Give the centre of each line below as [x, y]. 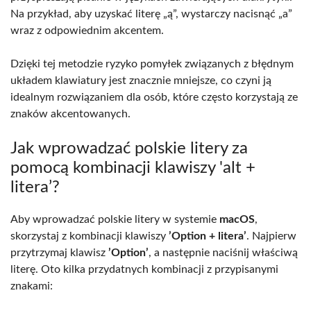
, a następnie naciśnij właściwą [223, 252]
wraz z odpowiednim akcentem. [87, 30]
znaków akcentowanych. [70, 114]
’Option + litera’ [208, 236]
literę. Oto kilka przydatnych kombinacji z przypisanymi [144, 269]
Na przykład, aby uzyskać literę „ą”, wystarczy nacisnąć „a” [151, 14]
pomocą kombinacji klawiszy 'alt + [133, 168]
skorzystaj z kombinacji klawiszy [90, 236]
